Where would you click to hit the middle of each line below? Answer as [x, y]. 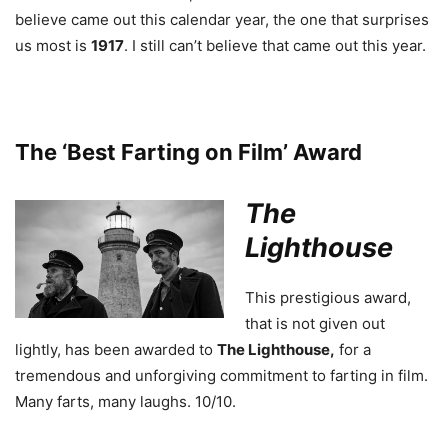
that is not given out [315, 324]
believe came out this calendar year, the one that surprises [222, 20]
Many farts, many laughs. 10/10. [125, 402]
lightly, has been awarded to [116, 350]
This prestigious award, [328, 298]
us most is [53, 46]
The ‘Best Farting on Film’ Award [188, 152]
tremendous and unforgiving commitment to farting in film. [221, 376]
